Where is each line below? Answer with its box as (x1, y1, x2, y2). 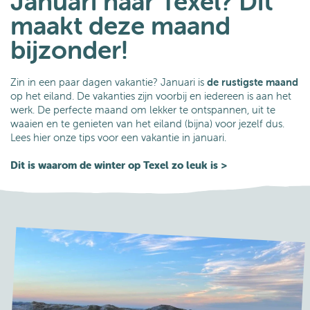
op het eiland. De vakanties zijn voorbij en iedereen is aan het (10, 89, 291, 102)
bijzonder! (10, 33, 128, 65)
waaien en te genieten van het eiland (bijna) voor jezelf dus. (10, 116, 284, 130)
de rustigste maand (207, 75, 298, 89)
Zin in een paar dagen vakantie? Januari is (10, 75, 207, 89)
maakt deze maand (10, 9, 230, 41)
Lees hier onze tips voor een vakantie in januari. (10, 130, 229, 144)
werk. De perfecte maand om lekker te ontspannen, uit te (10, 102, 275, 116)
